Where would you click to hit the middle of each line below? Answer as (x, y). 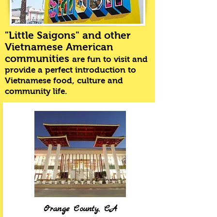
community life (35, 91)
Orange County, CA (80, 209)
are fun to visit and (110, 59)
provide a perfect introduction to (70, 70)
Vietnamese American (59, 47)
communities (39, 58)
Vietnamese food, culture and (64, 81)
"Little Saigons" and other (68, 35)
